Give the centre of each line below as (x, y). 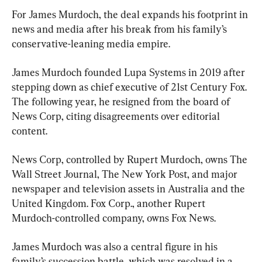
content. (30, 130)
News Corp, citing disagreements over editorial (117, 116)
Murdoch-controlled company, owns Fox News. (114, 218)
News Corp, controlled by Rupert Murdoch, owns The (131, 159)
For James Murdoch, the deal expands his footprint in (131, 14)
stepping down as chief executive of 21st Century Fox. (130, 87)
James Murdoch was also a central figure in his (116, 246)
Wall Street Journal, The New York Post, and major (126, 174)
